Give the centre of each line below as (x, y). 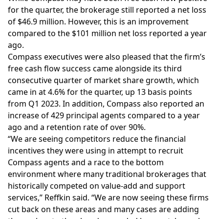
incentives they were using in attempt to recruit (96, 151)
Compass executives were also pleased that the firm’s (107, 57)
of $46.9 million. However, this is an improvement (98, 22)
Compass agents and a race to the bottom (86, 162)
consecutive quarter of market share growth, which (103, 80)
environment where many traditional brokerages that (107, 174)
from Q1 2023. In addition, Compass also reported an (106, 104)
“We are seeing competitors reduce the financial (97, 139)
